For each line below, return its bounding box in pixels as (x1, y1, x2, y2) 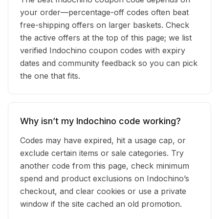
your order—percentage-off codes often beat (20, 7, 189, 17)
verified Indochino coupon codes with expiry (20, 45, 185, 55)
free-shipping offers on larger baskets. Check (20, 20, 189, 30)
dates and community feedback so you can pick (20, 58, 197, 68)
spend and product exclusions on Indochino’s (20, 174, 189, 183)
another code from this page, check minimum (20, 161, 189, 171)
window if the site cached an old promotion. (20, 199, 182, 209)
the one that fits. (20, 71, 80, 81)
